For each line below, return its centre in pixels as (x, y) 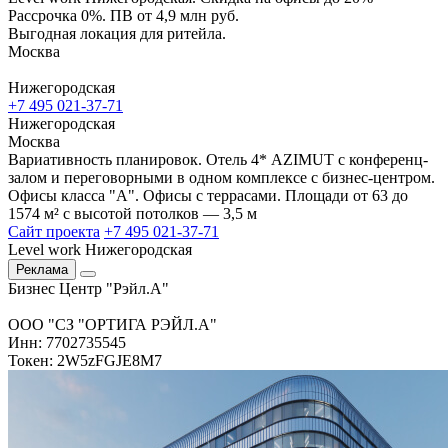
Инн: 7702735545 (67, 342)
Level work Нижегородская (100, 249)
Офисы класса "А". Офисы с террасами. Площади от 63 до (208, 195)
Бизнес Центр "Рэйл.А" (88, 288)
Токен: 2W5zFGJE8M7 (85, 360)
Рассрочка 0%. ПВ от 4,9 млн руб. (123, 15)
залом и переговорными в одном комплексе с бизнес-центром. (221, 177)
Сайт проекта (54, 231)
